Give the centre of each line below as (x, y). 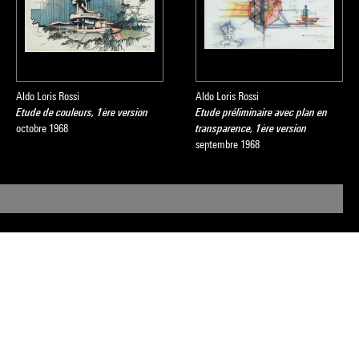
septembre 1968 (228, 144)
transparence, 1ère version (251, 128)
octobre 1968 (42, 128)
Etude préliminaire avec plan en (262, 112)
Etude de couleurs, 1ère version (82, 112)
